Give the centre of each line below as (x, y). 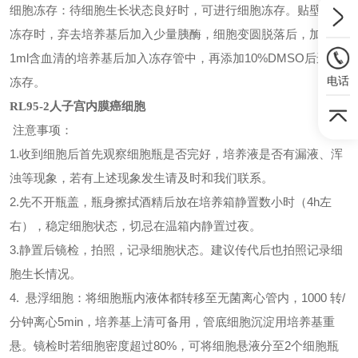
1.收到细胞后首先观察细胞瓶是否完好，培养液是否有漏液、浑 (176, 154)
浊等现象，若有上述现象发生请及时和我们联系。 (141, 178)
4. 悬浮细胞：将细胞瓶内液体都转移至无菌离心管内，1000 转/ (177, 298)
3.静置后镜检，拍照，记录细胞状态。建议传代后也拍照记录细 (176, 250)
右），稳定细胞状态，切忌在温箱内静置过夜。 (135, 226)
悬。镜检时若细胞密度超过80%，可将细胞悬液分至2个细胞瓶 (174, 346)
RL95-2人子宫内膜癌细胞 (78, 106)
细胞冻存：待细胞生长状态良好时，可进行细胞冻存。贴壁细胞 (177, 10)
